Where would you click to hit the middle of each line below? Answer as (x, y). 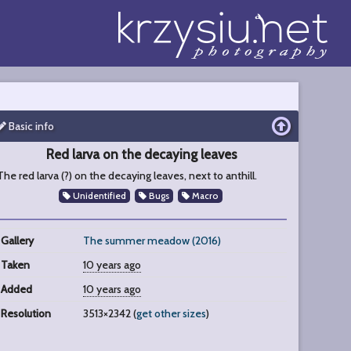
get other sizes (171, 313)
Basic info (30, 126)
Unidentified (98, 196)
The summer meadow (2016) (152, 241)
